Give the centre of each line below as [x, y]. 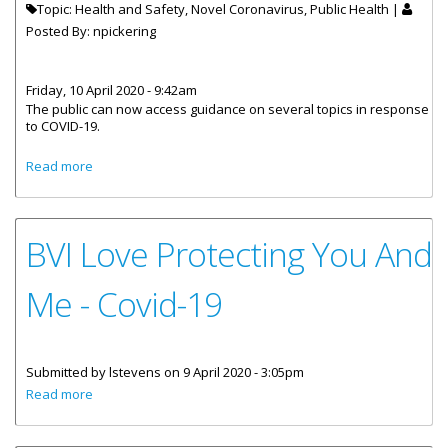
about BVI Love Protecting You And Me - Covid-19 [238, 391]
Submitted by [67, 372]
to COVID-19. [64, 126]
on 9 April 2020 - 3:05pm [232, 372]
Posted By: [59, 31]
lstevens [135, 372]
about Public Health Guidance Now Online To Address [255, 163]
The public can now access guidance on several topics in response [227, 109]
